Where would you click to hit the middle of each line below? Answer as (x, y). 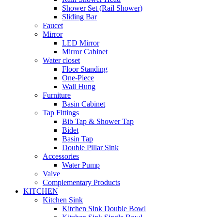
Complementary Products (81, 182)
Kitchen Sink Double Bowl (104, 209)
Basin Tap (77, 139)
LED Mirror (81, 43)
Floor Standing (85, 69)
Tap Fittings (61, 113)
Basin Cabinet (84, 104)
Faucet (53, 25)
